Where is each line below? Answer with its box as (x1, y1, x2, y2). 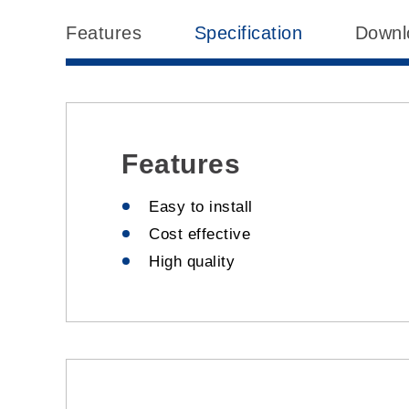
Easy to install (149, 198, 257, 216)
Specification (194, 23, 302, 44)
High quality (149, 253, 235, 271)
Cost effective (149, 225, 250, 244)
